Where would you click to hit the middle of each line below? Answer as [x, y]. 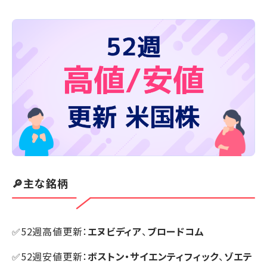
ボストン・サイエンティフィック [153, 257]
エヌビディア [115, 232]
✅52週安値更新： [50, 257]
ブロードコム [176, 232]
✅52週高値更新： [50, 232]
